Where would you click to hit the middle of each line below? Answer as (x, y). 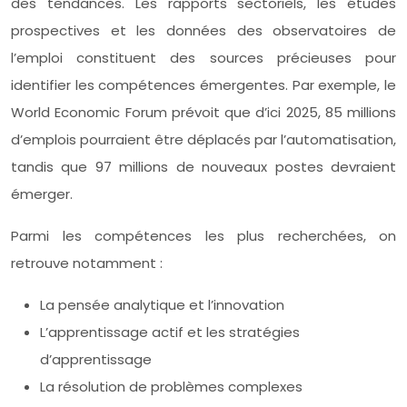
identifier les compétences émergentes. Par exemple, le (203, 84)
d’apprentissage (96, 359)
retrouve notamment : (87, 263)
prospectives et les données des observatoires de (203, 30)
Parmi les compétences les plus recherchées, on (203, 235)
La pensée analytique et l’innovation (162, 304)
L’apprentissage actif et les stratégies (170, 332)
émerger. (42, 194)
